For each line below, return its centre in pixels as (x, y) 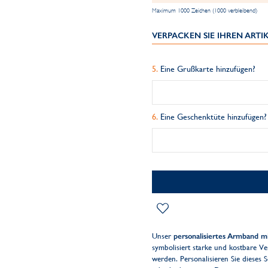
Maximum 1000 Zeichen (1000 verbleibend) (204, 10)
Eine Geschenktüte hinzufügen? (213, 117)
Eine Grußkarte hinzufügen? (208, 69)
